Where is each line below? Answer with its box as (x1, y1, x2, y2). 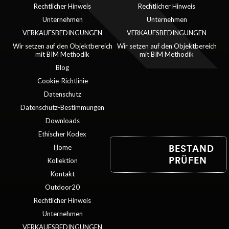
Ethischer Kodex (38, 129, 86, 138)
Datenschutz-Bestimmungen (20, 103, 104, 111)
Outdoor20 (45, 182, 80, 191)
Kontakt (50, 169, 75, 178)
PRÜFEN (168, 154, 207, 166)
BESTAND (168, 142, 214, 154)
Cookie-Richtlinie (37, 76, 88, 85)
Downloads (45, 116, 80, 125)
